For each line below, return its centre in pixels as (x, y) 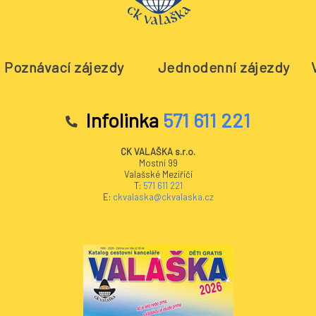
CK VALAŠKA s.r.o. (158, 152)
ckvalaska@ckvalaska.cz (163, 197)
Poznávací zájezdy (64, 67)
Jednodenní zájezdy (224, 67)
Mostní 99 (158, 163)
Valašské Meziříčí (158, 174)
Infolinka (122, 120)
